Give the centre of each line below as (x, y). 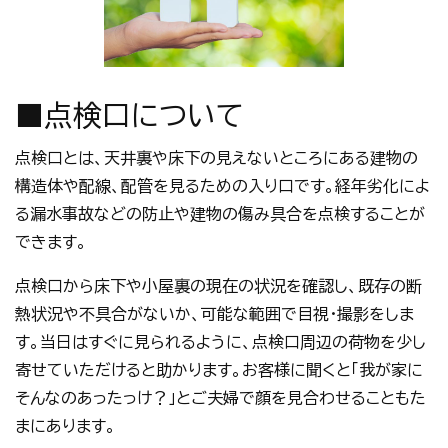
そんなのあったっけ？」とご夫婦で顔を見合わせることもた (220, 398)
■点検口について (129, 115)
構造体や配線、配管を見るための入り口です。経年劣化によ (222, 186)
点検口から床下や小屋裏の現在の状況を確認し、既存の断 (218, 286)
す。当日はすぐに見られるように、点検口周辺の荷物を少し (220, 342)
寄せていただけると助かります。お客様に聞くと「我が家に (219, 370)
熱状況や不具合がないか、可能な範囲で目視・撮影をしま (214, 314)
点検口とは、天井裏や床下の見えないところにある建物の (216, 158)
